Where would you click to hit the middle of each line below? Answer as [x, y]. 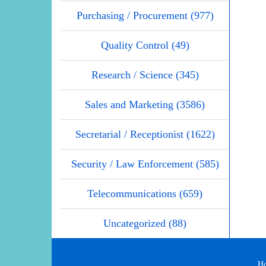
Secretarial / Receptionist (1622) [145, 134]
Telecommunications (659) [145, 194]
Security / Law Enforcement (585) [145, 164]
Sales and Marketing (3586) [145, 105]
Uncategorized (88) [145, 224]
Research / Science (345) [145, 75]
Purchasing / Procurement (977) [145, 16]
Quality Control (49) [145, 45]
